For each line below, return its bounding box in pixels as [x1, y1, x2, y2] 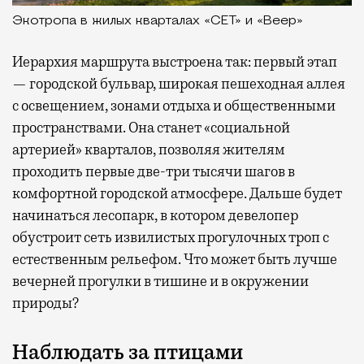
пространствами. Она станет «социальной [12, 118, 290, 136]
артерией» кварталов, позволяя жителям [12, 140, 285, 158]
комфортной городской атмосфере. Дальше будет [12, 184, 342, 202]
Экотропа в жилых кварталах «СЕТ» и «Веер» [12, 14, 303, 28]
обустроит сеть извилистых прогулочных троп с [12, 227, 329, 246]
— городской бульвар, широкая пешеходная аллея [12, 74, 345, 93]
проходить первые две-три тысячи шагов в [12, 162, 295, 180]
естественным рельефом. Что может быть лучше [12, 249, 337, 268]
